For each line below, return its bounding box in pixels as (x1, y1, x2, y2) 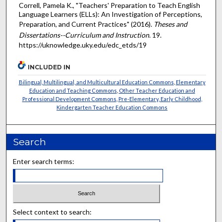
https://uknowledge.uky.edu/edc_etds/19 (18, 40, 147, 49)
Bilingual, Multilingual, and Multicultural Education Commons (18, 78, 174, 85)
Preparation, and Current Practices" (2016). (18, 19, 154, 28)
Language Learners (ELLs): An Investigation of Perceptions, (18, 9, 202, 18)
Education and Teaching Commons (29, 87, 117, 94)
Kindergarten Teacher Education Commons (56, 104, 168, 111)
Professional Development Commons (22, 95, 116, 102)
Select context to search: (13, 208, 92, 217)
